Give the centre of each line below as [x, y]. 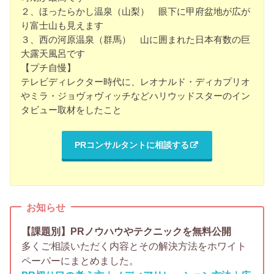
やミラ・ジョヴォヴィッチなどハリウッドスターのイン [136, 96]
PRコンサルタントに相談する [131, 145]
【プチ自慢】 [49, 68]
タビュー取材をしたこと [72, 110]
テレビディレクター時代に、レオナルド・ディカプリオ [136, 82]
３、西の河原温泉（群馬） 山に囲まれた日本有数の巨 [136, 40]
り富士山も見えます [62, 26]
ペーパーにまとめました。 [80, 261]
